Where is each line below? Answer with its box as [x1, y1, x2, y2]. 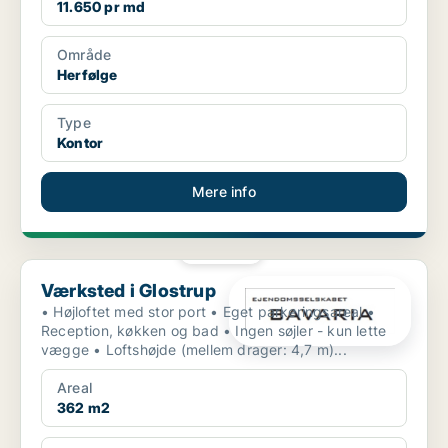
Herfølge [57, 66, 118, 84]
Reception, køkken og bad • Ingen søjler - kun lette [41, 322, 223, 340]
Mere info [192, 183, 256, 201]
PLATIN [208, 245, 247, 256]
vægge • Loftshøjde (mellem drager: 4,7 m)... [93, 341, 347, 359]
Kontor [57, 134, 104, 152]
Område [57, 46, 112, 64]
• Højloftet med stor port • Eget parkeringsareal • [41, 303, 211, 321]
